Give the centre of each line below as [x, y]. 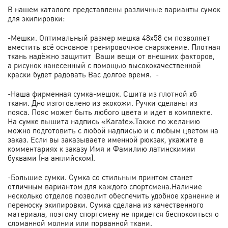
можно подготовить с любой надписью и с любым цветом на [113, 131]
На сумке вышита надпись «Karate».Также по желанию [104, 121]
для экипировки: [37, 19]
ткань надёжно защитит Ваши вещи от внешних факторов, [111, 56]
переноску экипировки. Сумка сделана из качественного [106, 205]
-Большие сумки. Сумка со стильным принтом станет [100, 177]
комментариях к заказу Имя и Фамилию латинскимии [102, 149]
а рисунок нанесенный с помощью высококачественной [104, 65]
